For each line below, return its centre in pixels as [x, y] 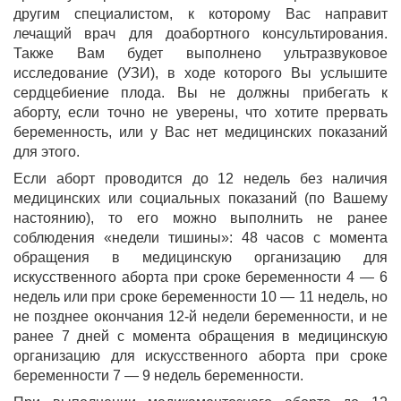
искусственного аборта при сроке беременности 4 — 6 [200, 277]
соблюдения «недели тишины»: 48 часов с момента [200, 238]
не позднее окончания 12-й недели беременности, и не [200, 316]
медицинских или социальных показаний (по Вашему [200, 198]
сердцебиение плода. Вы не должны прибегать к [200, 93]
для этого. [47, 152]
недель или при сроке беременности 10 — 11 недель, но [200, 297]
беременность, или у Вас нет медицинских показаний [200, 132]
